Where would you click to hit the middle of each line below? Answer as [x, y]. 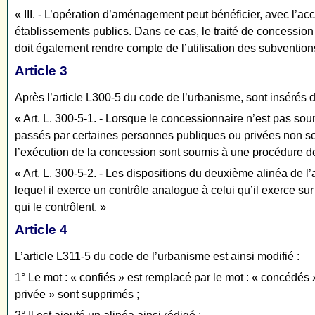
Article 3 [41, 71]
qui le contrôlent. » [60, 207]
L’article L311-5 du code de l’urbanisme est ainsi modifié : [157, 257]
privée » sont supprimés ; [77, 295]
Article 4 [41, 230]
